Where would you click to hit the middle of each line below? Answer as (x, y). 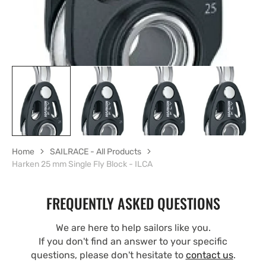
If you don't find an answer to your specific (133, 241)
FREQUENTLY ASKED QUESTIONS (133, 203)
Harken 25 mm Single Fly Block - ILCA (82, 164)
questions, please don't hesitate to (108, 255)
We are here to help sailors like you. (133, 227)
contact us (209, 255)
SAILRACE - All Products (96, 151)
